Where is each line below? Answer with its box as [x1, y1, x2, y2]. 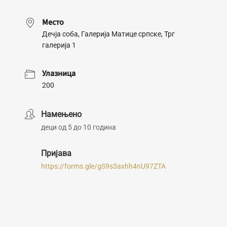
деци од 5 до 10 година [41, 123, 116, 131]
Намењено [41, 109, 82, 119]
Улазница [42, 68, 75, 79]
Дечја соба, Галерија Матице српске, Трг [42, 30, 175, 38]
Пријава [41, 148, 71, 158]
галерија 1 [42, 41, 76, 49]
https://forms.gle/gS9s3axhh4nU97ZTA [41, 162, 166, 170]
